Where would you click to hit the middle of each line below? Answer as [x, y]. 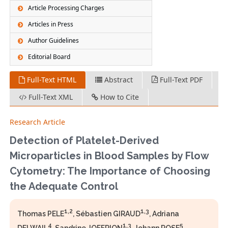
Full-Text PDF [180, 80]
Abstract [118, 80]
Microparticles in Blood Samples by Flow [109, 156]
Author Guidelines [54, 41]
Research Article [38, 122]
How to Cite [119, 97]
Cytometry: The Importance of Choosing [110, 171]
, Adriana [164, 214]
